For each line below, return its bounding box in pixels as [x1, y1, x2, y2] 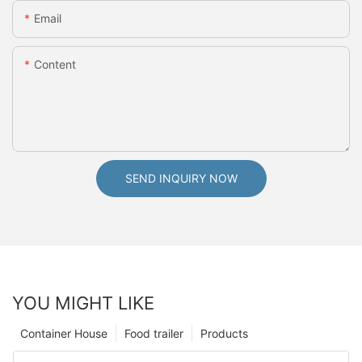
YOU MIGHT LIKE [12, 292, 154, 314]
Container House [20, 326, 107, 340]
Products [200, 326, 248, 340]
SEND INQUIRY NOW [124, 171, 238, 186]
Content [34, 57, 76, 72]
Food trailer [124, 326, 183, 340]
